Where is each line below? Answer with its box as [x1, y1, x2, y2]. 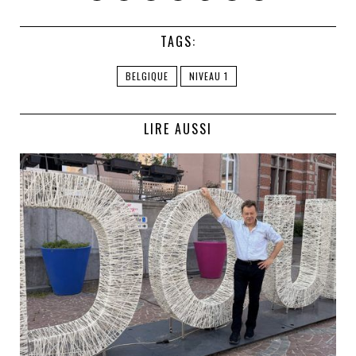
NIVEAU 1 [188, 69, 228, 83]
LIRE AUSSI [144, 119, 212, 139]
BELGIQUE [125, 69, 168, 83]
